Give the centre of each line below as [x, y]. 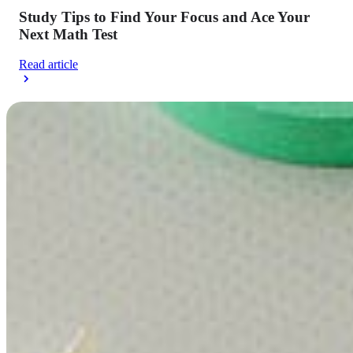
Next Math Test [68, 34]
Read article [48, 65]
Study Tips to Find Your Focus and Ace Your [164, 17]
